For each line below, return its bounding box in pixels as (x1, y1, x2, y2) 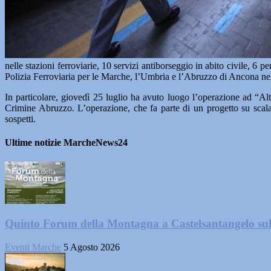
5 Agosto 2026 (64, 241, 120, 252)
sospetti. (5, 114, 36, 124)
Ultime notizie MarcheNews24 (5, 137, 128, 148)
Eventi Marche (5, 241, 61, 252)
